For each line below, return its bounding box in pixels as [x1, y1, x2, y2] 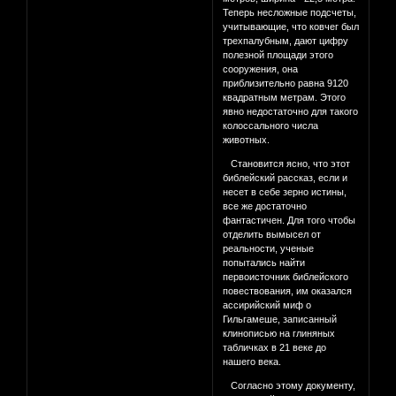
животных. [223, 134, 270, 146]
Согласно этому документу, [223, 380, 356, 392]
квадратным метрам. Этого [223, 92, 346, 103]
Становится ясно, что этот [223, 158, 351, 170]
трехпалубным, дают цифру [223, 35, 349, 47]
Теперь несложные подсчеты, [223, 7, 357, 19]
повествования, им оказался [223, 286, 353, 297]
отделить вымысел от [223, 229, 322, 240]
